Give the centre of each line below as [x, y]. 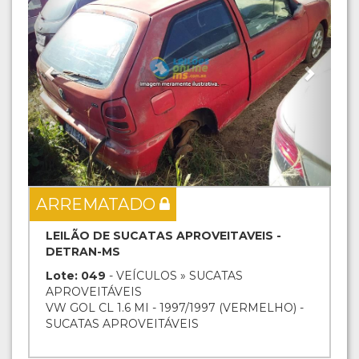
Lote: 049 [76, 276]
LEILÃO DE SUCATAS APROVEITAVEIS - [163, 236]
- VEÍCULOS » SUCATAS [174, 276]
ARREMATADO [98, 205]
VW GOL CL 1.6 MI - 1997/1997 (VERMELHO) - [175, 308]
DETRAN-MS [83, 252]
